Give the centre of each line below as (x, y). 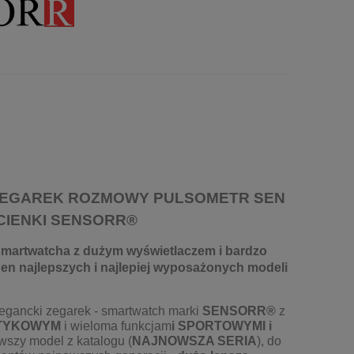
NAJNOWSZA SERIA (194, 341)
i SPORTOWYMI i (222, 326)
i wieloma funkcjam (116, 326)
